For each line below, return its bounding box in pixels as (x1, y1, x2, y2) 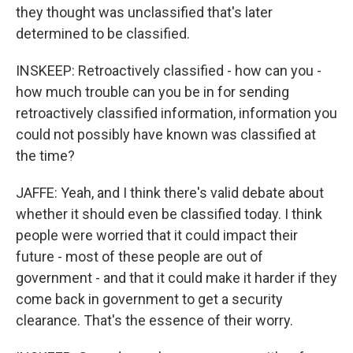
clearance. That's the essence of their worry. (16, 312, 293, 329)
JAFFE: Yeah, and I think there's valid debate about (16, 184, 324, 201)
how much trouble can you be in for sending (16, 84, 289, 100)
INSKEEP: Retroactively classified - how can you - (16, 62, 321, 79)
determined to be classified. (16, 25, 190, 42)
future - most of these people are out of (16, 248, 263, 265)
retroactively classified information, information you (16, 105, 337, 121)
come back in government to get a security (16, 291, 283, 307)
